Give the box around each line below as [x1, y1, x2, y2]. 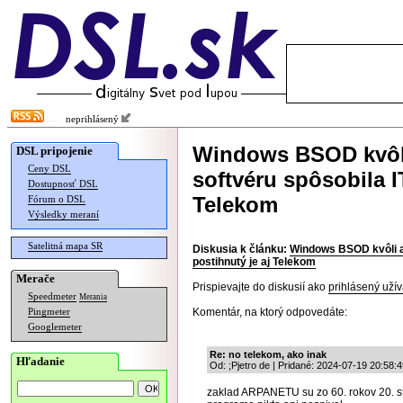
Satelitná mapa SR [28, 241, 103, 251]
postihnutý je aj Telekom [193, 255, 316, 268]
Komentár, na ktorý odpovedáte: [193, 306, 347, 318]
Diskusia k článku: [193, 243, 287, 255]
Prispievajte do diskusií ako [193, 281, 328, 293]
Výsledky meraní [28, 210, 99, 219]
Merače [16, 272, 55, 285]
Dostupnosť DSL [28, 179, 98, 189]
